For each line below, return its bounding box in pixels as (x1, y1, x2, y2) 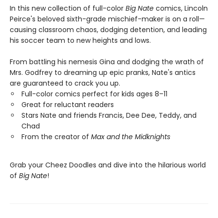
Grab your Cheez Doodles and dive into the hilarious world (10, 160, 206, 170)
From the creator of (21, 132, 91, 142)
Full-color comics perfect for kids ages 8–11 (21, 89, 167, 99)
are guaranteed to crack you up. (10, 78, 120, 88)
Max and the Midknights (91, 132, 170, 142)
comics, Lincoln (154, 3, 208, 13)
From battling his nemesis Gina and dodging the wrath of (10, 57, 204, 67)
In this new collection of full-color (10, 3, 126, 13)
